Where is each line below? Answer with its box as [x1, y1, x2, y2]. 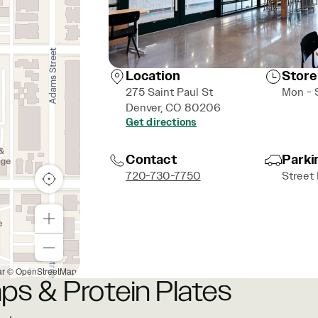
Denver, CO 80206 [126, 101, 221, 116]
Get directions [126, 116, 197, 129]
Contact [126, 152, 177, 168]
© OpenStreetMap [7, 265, 77, 277]
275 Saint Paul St [126, 85, 213, 100]
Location [126, 68, 180, 84]
